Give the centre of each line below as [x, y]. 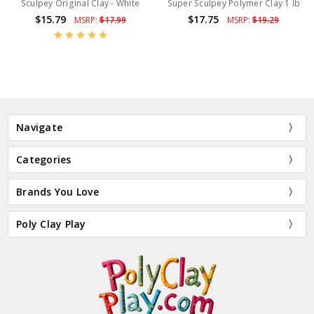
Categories [44, 159]
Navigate [40, 127]
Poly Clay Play [51, 224]
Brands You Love [57, 191]
